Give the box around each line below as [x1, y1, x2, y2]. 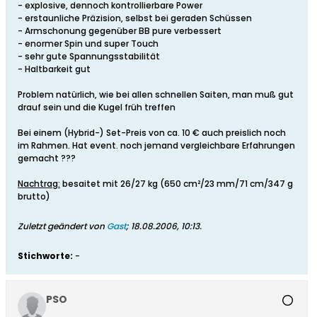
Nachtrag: [18, 178, 60, 190]
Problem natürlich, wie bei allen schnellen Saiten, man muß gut [18, 88, 294, 101]
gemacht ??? [18, 152, 76, 165]
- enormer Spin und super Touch [18, 38, 158, 50]
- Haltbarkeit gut [18, 63, 91, 76]
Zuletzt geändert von [18, 220, 107, 233]
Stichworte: [18, 250, 73, 263]
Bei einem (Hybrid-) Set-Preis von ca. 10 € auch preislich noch [18, 127, 286, 139]
